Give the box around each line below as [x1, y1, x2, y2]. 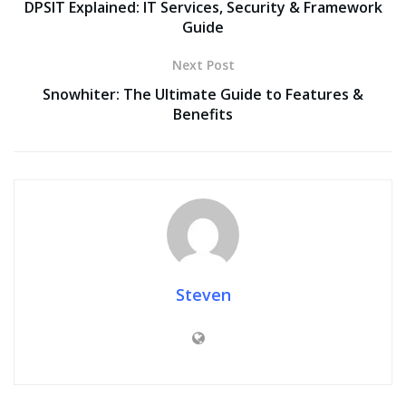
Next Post [171, 55, 235, 73]
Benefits [173, 103, 233, 124]
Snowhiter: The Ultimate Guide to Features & [43, 83, 363, 104]
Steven [175, 283, 231, 305]
